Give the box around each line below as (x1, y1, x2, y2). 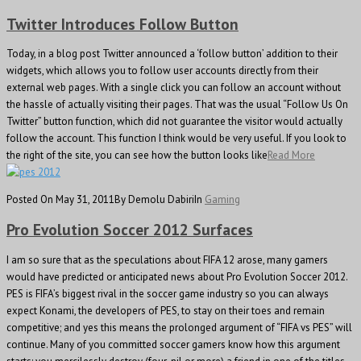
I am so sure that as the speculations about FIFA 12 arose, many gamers (6, 252, 328, 267)
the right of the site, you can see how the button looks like (6, 148, 268, 163)
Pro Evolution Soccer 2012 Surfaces (6, 219, 253, 240)
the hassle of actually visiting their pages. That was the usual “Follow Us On (6, 98, 348, 112)
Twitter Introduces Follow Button (6, 14, 239, 35)
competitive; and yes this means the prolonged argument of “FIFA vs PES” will (6, 320, 352, 334)
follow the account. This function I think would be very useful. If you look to (6, 131, 346, 146)
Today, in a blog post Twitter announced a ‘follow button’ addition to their (6, 47, 338, 61)
